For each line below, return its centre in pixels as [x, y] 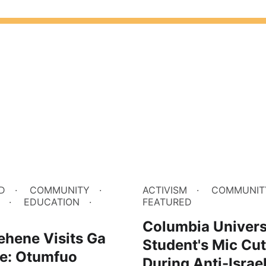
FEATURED [167, 202]
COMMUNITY [60, 190]
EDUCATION [52, 202]
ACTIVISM [165, 190]
